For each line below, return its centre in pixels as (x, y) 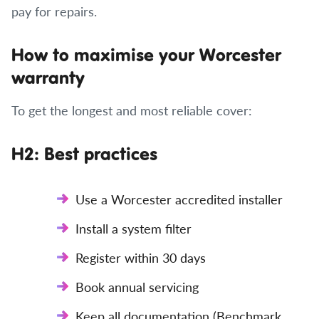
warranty (48, 77)
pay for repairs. (54, 11)
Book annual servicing (137, 287)
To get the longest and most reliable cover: (132, 110)
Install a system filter (134, 228)
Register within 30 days (141, 257)
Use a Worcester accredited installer (179, 199)
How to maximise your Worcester (146, 54)
